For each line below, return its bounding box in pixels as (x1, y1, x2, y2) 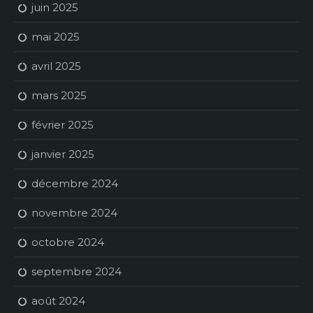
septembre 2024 (31, 265, 122, 279)
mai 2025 (31, 30, 80, 44)
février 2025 (31, 118, 94, 132)
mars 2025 (31, 89, 87, 103)
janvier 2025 (31, 147, 94, 161)
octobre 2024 (31, 235, 104, 249)
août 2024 (31, 294, 85, 308)
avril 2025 (31, 59, 81, 73)
